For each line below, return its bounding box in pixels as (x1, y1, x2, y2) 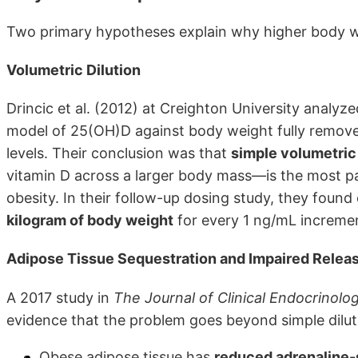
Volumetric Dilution (6, 62, 141, 79)
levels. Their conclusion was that (6, 145, 231, 162)
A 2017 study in (6, 288, 113, 306)
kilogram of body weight (6, 212, 173, 229)
